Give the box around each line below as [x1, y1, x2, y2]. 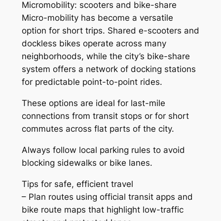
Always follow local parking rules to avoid [21, 145, 185, 155]
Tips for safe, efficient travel [21, 179, 133, 189]
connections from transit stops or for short [21, 111, 189, 121]
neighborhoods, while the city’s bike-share [21, 51, 190, 62]
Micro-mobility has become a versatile [21, 13, 173, 23]
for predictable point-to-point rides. [21, 77, 162, 87]
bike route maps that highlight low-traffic [21, 204, 184, 215]
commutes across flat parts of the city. [21, 124, 174, 134]
